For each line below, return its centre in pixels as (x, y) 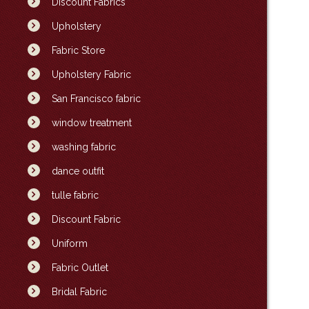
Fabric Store (78, 50)
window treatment (91, 123)
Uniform (69, 243)
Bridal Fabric (79, 292)
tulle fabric (75, 195)
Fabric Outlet (80, 268)
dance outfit (78, 171)
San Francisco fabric (96, 99)
